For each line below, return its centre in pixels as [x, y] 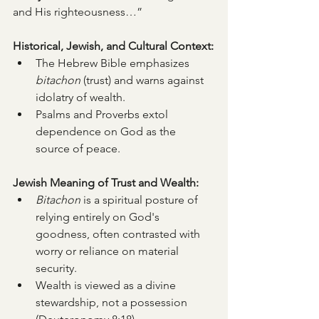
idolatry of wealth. [80, 97]
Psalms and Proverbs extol [103, 114]
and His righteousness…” [78, 12]
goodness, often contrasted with [119, 234]
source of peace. [78, 148]
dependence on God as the [107, 131]
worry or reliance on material [109, 251]
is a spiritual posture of [141, 200]
